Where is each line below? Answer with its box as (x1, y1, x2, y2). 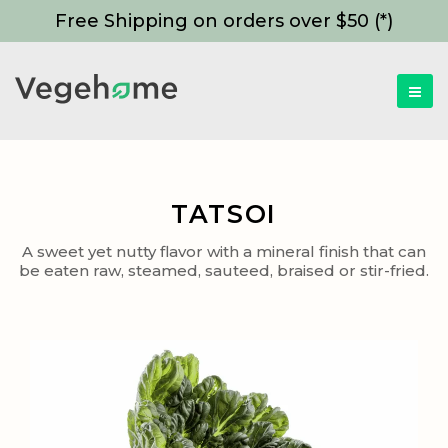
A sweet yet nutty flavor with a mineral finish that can (22, 242, 426, 261)
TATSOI (170, 199, 278, 229)
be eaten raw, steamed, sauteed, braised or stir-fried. (19, 261, 429, 280)
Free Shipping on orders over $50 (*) (55, 10, 393, 32)
